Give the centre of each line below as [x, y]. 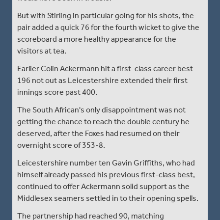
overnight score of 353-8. [61, 145]
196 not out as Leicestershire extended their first [102, 80]
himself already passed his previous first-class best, [106, 174]
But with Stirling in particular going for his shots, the [106, 15]
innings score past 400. [57, 92]
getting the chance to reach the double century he [103, 121]
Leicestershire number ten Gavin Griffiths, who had [106, 163]
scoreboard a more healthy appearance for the [97, 39]
